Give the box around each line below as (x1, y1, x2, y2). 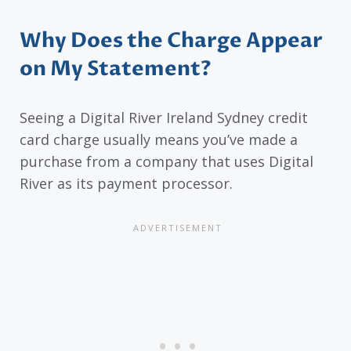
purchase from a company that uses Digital (20, 152, 313, 172)
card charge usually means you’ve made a (20, 130, 298, 150)
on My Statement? (20, 55, 212, 84)
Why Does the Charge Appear (20, 27, 323, 56)
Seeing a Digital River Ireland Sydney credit (20, 108, 308, 128)
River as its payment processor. (20, 174, 233, 194)
